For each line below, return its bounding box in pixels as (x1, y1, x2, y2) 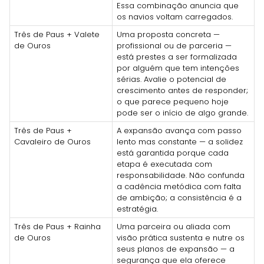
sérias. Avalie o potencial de (117, 73, 226, 85)
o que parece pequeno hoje (117, 95, 229, 107)
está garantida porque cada (117, 147, 229, 159)
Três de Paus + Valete (14, 28, 100, 40)
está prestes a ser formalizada (117, 51, 237, 62)
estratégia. (117, 203, 158, 214)
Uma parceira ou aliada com (117, 220, 230, 232)
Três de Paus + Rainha (14, 220, 101, 232)
